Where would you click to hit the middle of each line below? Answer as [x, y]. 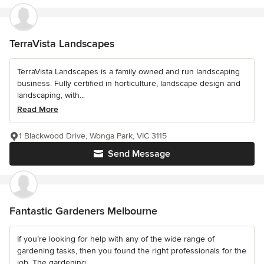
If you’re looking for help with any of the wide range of [116, 239]
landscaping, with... [51, 95]
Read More [38, 109]
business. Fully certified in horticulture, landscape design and [129, 83]
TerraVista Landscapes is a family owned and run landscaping [128, 71]
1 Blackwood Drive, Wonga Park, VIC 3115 [93, 136]
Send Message [139, 154]
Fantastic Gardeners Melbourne [83, 211]
